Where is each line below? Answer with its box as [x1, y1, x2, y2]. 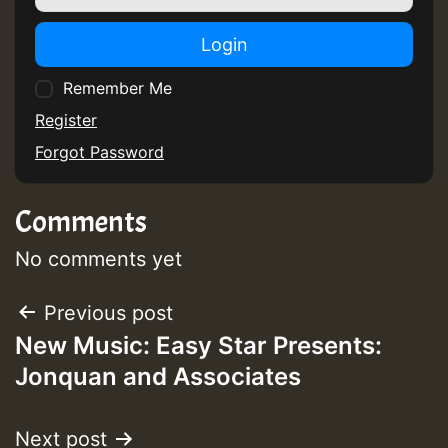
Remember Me [63, 77, 172, 98]
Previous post [44, 300, 173, 325]
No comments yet [15, 246, 182, 271]
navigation [14, 340, 177, 387]
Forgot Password [35, 141, 164, 162]
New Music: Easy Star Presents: [15, 330, 382, 360]
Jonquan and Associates [15, 361, 301, 391]
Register [35, 109, 97, 130]
